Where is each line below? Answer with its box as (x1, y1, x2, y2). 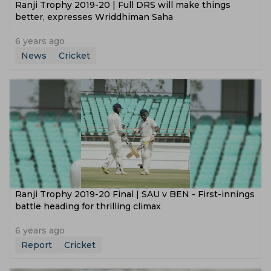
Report (21, 240, 52, 250)
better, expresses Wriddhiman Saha (15, 11, 173, 22)
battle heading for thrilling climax (15, 201, 161, 212)
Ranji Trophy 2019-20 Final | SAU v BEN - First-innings (15, 189, 255, 200)
